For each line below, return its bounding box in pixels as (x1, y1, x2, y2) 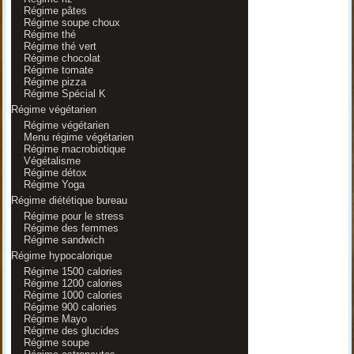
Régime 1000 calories (23, 289, 122, 301)
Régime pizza (23, 76, 86, 88)
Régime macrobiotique (23, 143, 126, 155)
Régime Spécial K (23, 88, 106, 100)
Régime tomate (23, 64, 93, 76)
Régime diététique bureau (10, 194, 127, 206)
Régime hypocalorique (10, 250, 112, 262)
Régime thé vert (23, 40, 96, 52)
